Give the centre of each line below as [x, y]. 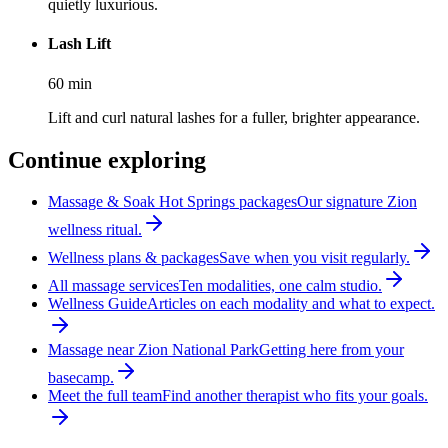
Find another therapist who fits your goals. [295, 396]
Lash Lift [79, 44]
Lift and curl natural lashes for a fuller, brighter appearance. [234, 117]
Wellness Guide [97, 304]
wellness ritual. [95, 230]
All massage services [113, 286]
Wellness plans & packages [133, 258]
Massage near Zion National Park [153, 350]
